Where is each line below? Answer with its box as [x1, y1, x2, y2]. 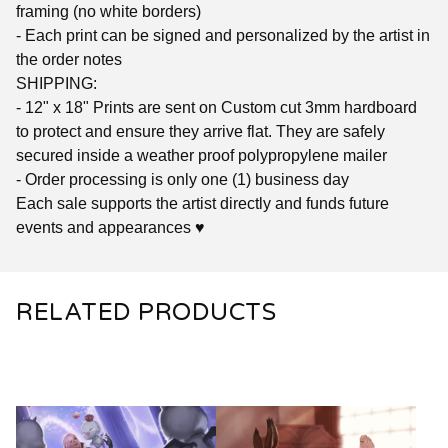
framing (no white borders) [16, 2, 201, 20]
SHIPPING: [16, 74, 97, 92]
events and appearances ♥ [16, 218, 205, 236]
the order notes [16, 50, 122, 68]
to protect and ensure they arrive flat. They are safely [16, 122, 385, 140]
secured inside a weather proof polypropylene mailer [16, 146, 387, 164]
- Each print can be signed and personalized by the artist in [16, 26, 430, 44]
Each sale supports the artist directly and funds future [16, 194, 389, 212]
